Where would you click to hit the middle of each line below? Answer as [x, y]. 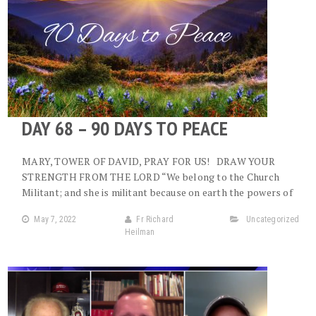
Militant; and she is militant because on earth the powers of [157, 192]
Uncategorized [273, 219]
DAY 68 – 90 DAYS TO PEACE [125, 128]
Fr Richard [155, 219]
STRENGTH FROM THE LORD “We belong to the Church [151, 177]
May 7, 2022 [55, 219]
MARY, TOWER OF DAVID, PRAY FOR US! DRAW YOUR [148, 161]
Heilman [140, 232]
